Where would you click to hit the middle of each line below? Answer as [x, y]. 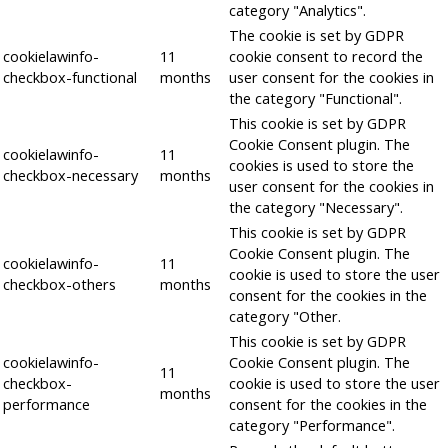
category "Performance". [312, 425]
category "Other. [285, 316]
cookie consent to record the [326, 56]
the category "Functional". [315, 98]
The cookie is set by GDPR [316, 35]
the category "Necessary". [316, 207]
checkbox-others [59, 284]
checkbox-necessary [70, 175]
